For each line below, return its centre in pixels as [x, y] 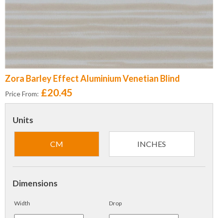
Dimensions [35, 183]
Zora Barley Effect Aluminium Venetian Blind [92, 78]
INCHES [152, 144]
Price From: [22, 94]
